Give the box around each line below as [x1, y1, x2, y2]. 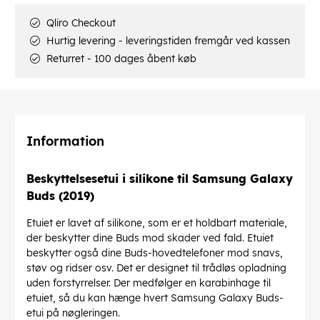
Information [26, 133, 104, 150]
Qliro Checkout [44, 16, 116, 30]
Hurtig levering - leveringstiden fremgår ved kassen [44, 34, 290, 48]
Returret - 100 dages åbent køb [44, 52, 196, 66]
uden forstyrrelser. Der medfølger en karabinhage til [26, 276, 271, 289]
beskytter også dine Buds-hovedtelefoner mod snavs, [26, 246, 283, 259]
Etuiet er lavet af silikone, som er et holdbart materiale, [26, 216, 287, 229]
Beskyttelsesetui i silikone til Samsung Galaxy [26, 171, 293, 186]
